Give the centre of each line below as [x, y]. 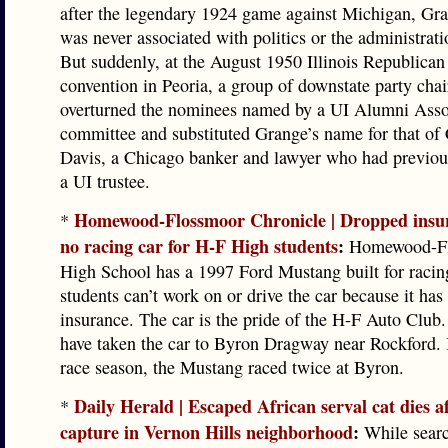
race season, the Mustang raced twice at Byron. [232, 367]
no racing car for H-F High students [199, 246]
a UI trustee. [105, 181]
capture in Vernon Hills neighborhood [206, 432]
